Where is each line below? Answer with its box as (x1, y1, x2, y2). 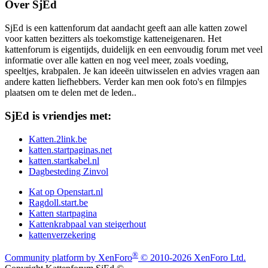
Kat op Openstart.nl (29, 186, 103, 197)
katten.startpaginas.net (29, 144, 112, 155)
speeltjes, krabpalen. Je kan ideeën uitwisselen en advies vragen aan (5, 66, 260, 77)
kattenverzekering (29, 229, 96, 240)
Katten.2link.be (29, 133, 87, 144)
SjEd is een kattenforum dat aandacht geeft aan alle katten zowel (5, 23, 247, 33)
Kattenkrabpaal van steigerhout (29, 218, 146, 229)
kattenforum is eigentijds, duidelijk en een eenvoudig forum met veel (5, 44, 263, 55)
